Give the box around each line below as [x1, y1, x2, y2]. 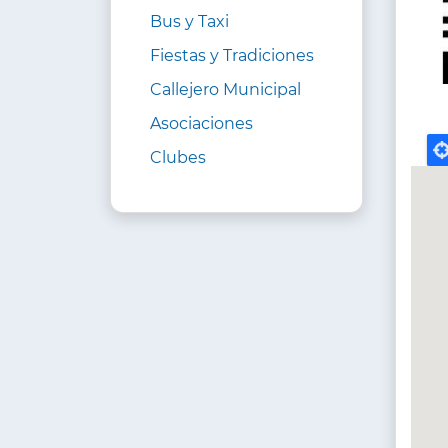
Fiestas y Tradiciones [150, 46, 314, 66]
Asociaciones [150, 114, 253, 134]
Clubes [150, 148, 206, 168]
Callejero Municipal [150, 80, 301, 100]
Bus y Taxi [150, 12, 229, 32]
